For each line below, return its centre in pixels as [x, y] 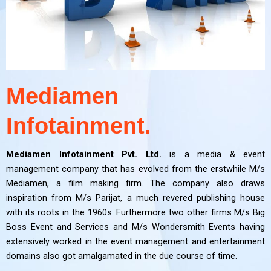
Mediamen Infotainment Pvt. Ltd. [84, 155]
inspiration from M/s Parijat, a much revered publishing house [135, 198]
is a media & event [213, 155]
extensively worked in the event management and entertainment [135, 242]
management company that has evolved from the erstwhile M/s [135, 169]
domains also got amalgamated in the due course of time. [122, 256]
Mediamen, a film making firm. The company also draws [135, 184]
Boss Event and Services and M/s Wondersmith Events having [135, 227]
